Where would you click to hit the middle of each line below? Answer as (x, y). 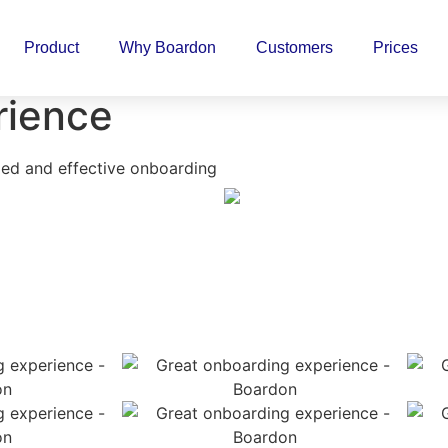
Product (52, 47)
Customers (295, 47)
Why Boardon (168, 47)
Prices (396, 47)
